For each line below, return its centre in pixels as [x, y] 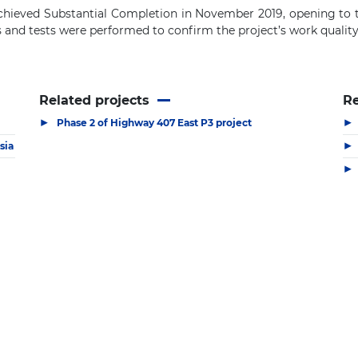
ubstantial [81, 14]
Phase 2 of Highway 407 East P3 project [154, 122]
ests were [62, 30]
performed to [129, 30]
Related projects [94, 100]
